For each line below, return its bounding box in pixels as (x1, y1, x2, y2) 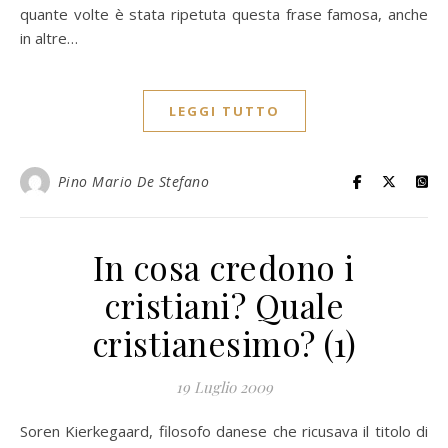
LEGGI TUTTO (168, 102, 280, 120)
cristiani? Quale (104, 283, 344, 327)
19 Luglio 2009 (175, 377, 273, 397)
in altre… (20, 28, 78, 48)
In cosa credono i (93, 245, 355, 289)
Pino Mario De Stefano (57, 172, 209, 191)
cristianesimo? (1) (91, 321, 357, 365)
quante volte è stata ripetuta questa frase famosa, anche (20, 4, 428, 24)
